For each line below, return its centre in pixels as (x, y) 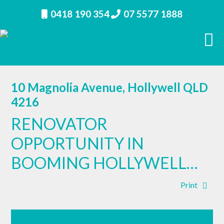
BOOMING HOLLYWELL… (104, 163)
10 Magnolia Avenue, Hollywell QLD (110, 87)
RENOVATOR (59, 124)
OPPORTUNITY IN (78, 143)
